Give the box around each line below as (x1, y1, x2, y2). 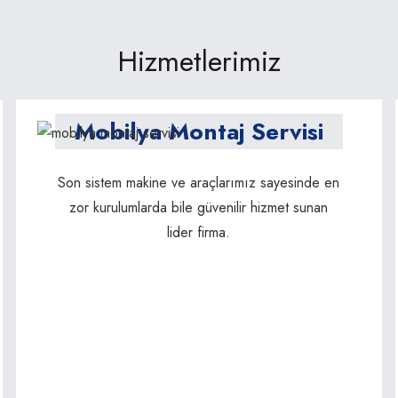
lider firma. (167, 222, 231, 243)
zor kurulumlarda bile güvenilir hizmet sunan (69, 197, 329, 219)
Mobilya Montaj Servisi (74, 115, 323, 149)
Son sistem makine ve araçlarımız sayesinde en (58, 172, 340, 194)
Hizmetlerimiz (117, 41, 281, 83)
